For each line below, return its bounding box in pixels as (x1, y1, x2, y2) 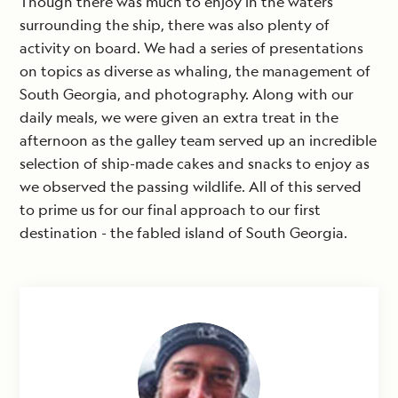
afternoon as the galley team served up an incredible (20, 131, 377, 151)
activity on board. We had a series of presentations (20, 38, 363, 59)
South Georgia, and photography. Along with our (20, 84, 354, 105)
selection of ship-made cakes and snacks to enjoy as (20, 154, 370, 174)
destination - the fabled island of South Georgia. (20, 223, 347, 243)
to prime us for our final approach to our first (20, 200, 321, 220)
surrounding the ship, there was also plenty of (20, 15, 330, 36)
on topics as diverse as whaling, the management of (20, 61, 370, 82)
